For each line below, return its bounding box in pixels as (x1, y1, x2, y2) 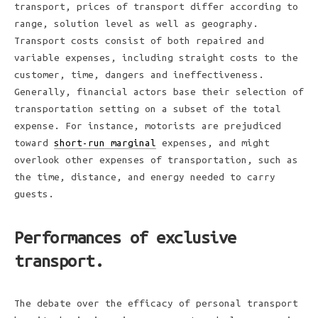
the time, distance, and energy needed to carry (14, 172, 275, 182)
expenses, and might (156, 138, 270, 148)
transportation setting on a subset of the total (14, 104, 281, 114)
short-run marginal (54, 138, 156, 148)
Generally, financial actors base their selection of (14, 87, 304, 97)
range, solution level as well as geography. (14, 18, 258, 29)
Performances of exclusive (14, 228, 236, 246)
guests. (14, 189, 54, 199)
